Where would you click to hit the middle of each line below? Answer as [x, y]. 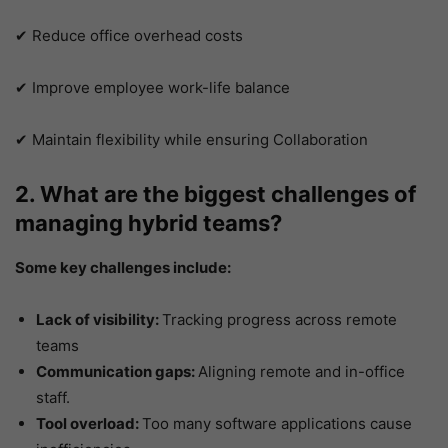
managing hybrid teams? [148, 223]
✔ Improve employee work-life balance [152, 88]
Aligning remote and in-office [301, 372]
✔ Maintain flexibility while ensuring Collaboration [191, 140]
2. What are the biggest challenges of [215, 194]
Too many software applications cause [277, 424]
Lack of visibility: [99, 320]
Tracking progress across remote [279, 320]
